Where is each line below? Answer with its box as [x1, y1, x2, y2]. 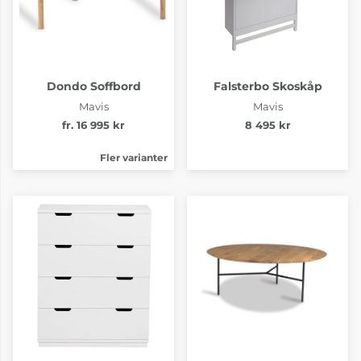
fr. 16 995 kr [62, 118, 125, 131]
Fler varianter [100, 151, 168, 164]
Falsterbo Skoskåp [213, 78, 322, 93]
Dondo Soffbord [46, 78, 141, 93]
